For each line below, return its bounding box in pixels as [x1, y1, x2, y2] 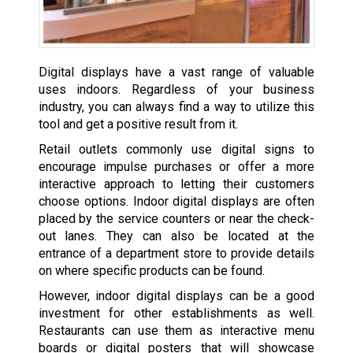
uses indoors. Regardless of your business [38, 82, 315, 98]
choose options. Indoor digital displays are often [38, 194, 315, 210]
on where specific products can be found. [38, 263, 265, 279]
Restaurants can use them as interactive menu [38, 323, 315, 339]
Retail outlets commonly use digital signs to [38, 142, 315, 158]
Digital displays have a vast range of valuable [38, 65, 315, 80]
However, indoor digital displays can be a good [38, 288, 315, 304]
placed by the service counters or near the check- [38, 211, 315, 227]
